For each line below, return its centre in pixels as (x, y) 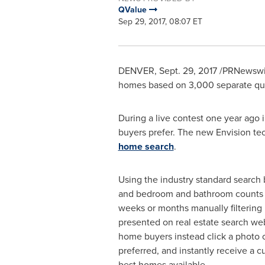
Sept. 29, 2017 (188, 71)
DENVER (136, 71)
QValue (133, 10)
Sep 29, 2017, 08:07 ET (160, 22)
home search (146, 146)
